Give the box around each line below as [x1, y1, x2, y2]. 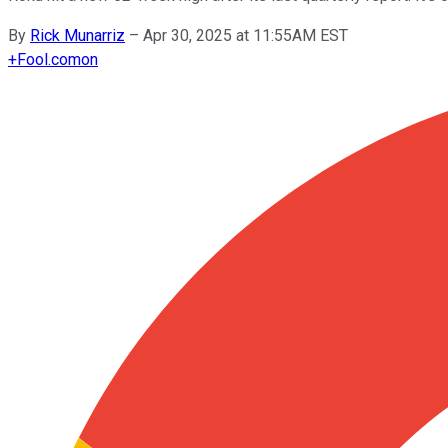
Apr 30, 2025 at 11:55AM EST [143, 25, 348, 45]
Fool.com [17, 49, 81, 69]
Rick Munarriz [30, 25, 125, 45]
